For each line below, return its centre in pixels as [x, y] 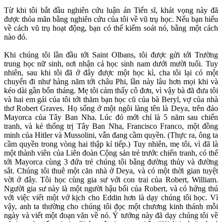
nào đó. [16, 37]
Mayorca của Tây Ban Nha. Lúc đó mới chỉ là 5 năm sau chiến [111, 117]
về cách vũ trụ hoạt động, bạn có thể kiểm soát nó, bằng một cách [111, 28]
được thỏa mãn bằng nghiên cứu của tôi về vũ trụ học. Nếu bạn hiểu [111, 19]
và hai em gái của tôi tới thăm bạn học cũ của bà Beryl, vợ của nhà [111, 100]
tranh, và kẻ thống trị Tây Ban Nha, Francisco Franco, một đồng [111, 126]
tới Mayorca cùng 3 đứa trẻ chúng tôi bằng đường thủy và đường [111, 162]
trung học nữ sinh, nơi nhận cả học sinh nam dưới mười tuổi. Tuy [111, 64]
